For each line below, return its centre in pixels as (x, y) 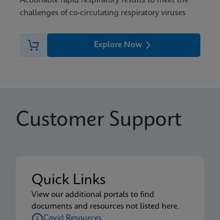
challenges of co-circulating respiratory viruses (103, 13)
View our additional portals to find (93, 195)
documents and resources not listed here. (105, 206)
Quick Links (69, 180)
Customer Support (99, 120)
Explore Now (118, 45)
